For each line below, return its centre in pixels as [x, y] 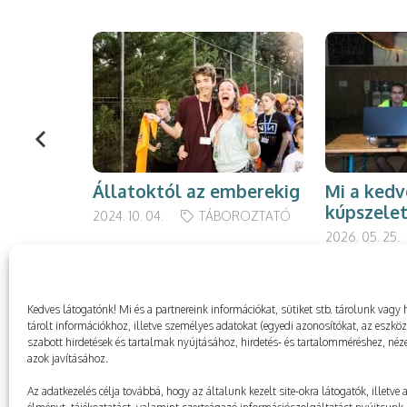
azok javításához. [68, 358]
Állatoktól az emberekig [196, 192]
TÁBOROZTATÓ [244, 216]
